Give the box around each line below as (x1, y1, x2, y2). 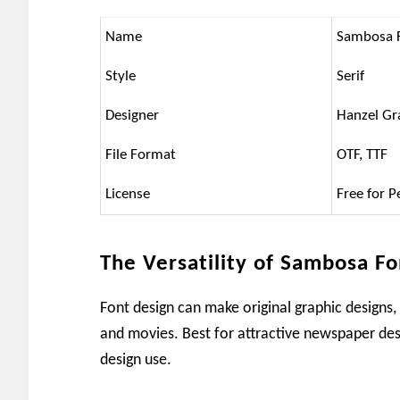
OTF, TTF (337, 146, 387, 162)
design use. (100, 351, 171, 369)
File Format (105, 146, 176, 162)
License (105, 186, 150, 202)
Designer (105, 107, 159, 123)
